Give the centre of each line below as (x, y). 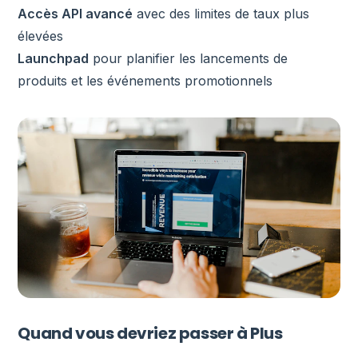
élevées (41, 36)
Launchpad (54, 58)
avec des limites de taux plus (221, 13)
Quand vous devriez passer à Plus (150, 334)
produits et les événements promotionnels (145, 80)
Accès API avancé (76, 13)
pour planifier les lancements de (189, 58)
